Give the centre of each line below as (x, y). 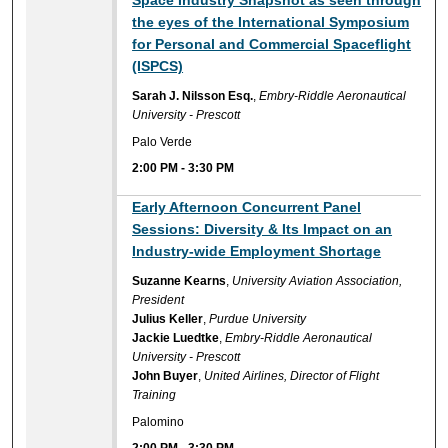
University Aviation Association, (317, 281)
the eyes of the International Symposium (271, 22)
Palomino (158, 421)
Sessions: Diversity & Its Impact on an (262, 229)
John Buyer (165, 376)
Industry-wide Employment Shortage (257, 251)
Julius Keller (168, 319)
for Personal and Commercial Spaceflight (272, 44)
